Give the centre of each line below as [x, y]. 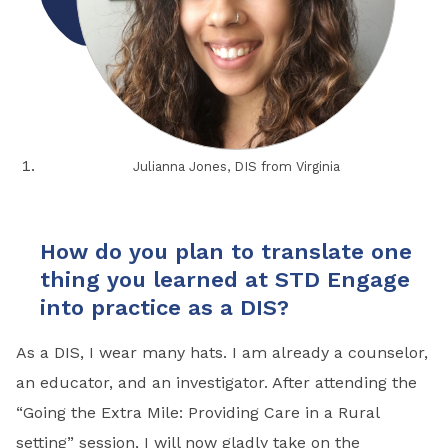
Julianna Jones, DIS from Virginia [236, 166]
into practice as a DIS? [164, 307]
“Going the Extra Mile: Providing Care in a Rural [197, 412]
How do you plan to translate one [226, 251]
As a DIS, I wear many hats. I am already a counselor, [222, 352]
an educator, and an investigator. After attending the [216, 382]
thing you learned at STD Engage [225, 279]
